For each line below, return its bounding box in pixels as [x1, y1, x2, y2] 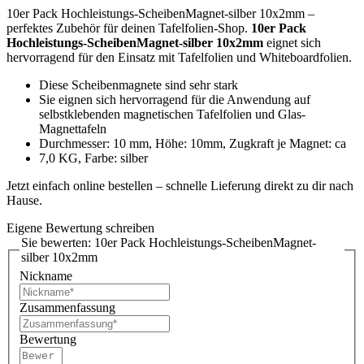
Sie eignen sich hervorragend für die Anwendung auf [39, 92, 310, 106]
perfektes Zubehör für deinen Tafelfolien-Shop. [6, 20, 251, 35]
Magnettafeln [39, 121, 106, 136]
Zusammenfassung [19, 301, 115, 315]
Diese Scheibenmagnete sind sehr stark [39, 77, 238, 92]
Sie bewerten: [21, 235, 94, 249]
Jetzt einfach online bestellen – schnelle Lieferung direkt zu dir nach [6, 178, 353, 193]
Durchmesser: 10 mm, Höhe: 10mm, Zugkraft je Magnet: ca [39, 136, 346, 150]
